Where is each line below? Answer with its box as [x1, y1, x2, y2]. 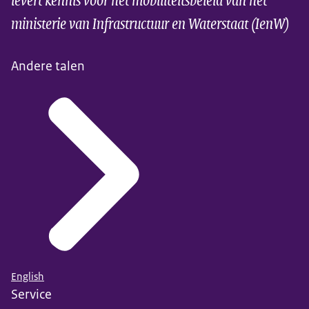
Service [11, 285, 52, 303]
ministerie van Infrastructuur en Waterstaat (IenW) [11, 10, 289, 35]
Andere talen [11, 57, 85, 75]
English [11, 269, 44, 283]
